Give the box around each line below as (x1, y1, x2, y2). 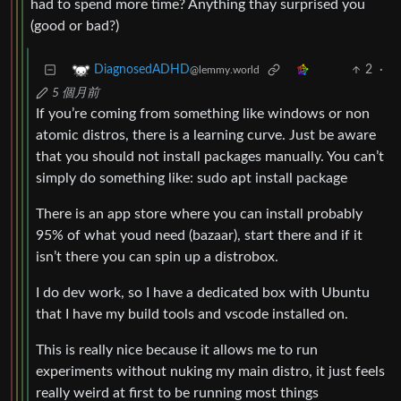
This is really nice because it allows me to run (36, 343, 318, 358)
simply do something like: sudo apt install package (36, 171, 347, 186)
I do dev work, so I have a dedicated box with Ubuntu (36, 286, 370, 301)
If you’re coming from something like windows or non (36, 107, 370, 122)
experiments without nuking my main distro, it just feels (36, 364, 385, 380)
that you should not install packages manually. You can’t (36, 149, 384, 165)
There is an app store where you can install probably (36, 207, 363, 222)
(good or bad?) (30, 19, 119, 34)
